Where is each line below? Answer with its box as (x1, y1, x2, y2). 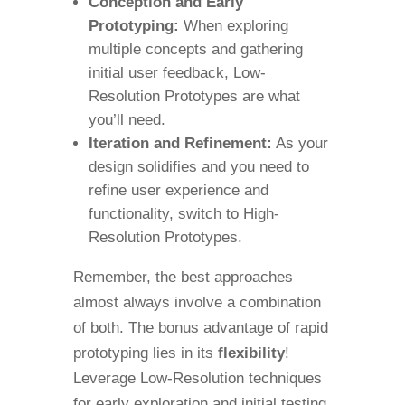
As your (271, 135, 328, 153)
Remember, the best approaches (72, 268, 293, 287)
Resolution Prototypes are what (88, 88, 300, 106)
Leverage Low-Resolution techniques (72, 370, 322, 388)
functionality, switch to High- (88, 205, 279, 223)
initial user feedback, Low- (88, 64, 266, 82)
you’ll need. (88, 111, 165, 129)
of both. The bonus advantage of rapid (72, 319, 328, 337)
